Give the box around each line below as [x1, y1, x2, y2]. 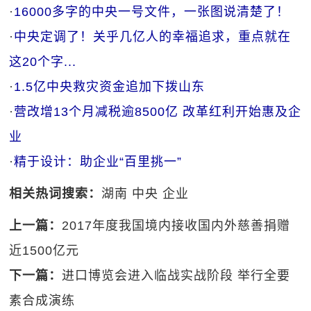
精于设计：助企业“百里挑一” [14, 155, 183, 169]
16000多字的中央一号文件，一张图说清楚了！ [14, 5, 290, 19]
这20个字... [9, 55, 77, 69]
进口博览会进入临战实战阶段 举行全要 [62, 269, 291, 283]
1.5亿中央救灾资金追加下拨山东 [14, 80, 205, 94]
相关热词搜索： [9, 187, 102, 201]
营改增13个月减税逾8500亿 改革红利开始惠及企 [14, 105, 302, 119]
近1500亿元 [9, 244, 80, 258]
